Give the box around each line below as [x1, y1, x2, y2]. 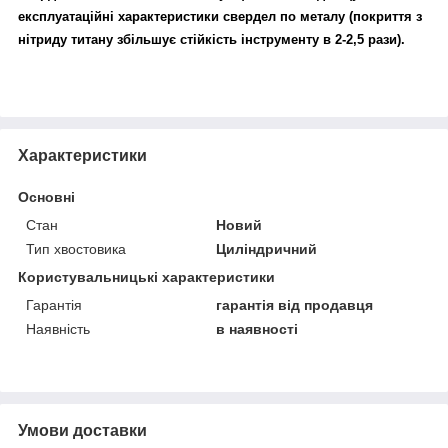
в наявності [216, 320, 299, 337]
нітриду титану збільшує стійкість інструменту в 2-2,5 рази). [18, 31, 405, 47]
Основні [18, 188, 75, 205]
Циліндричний [216, 240, 318, 257]
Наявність [26, 320, 90, 337]
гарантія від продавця [216, 296, 374, 313]
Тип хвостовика [26, 240, 126, 257]
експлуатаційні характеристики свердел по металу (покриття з [18, 8, 422, 24]
